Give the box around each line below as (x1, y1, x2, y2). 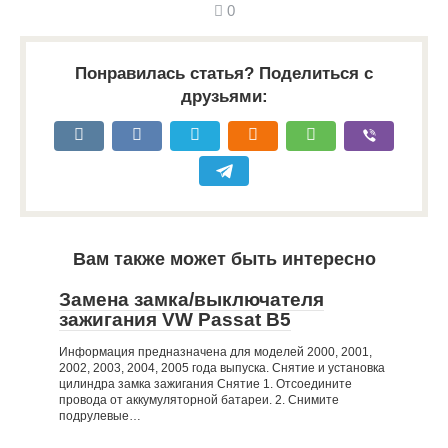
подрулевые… (59, 409, 141, 423)
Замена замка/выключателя (59, 289, 324, 310)
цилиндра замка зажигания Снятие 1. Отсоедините (59, 377, 352, 391)
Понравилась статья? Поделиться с (75, 64, 373, 83)
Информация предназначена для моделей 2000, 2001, (59, 345, 372, 359)
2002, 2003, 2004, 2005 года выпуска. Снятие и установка (59, 361, 385, 375)
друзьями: (180, 87, 268, 106)
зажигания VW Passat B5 (59, 309, 291, 330)
